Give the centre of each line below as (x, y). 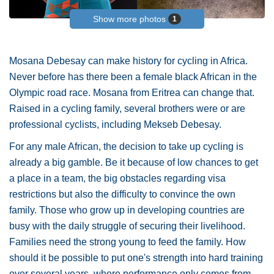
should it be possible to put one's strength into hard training (136, 257)
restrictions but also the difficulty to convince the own (122, 194)
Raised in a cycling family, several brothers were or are (127, 108)
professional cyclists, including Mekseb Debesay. (118, 124)
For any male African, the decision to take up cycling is (126, 146)
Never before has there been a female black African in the (133, 76)
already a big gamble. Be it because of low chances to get (134, 162)
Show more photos (131, 19)
